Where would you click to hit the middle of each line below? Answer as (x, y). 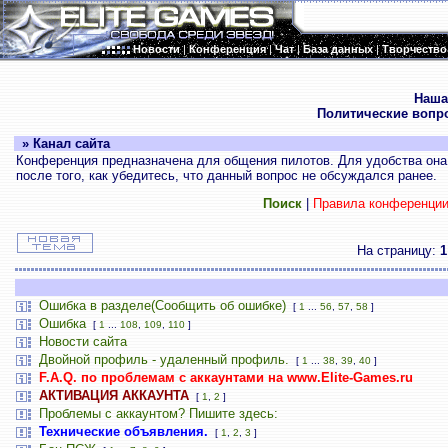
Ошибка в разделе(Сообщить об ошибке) (162, 305)
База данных (338, 49)
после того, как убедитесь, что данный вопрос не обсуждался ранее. (226, 175)
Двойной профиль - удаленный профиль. (163, 359)
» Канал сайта (61, 143)
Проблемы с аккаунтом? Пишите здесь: (158, 413)
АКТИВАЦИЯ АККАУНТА (113, 395)
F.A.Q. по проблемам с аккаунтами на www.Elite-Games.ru (225, 377)
